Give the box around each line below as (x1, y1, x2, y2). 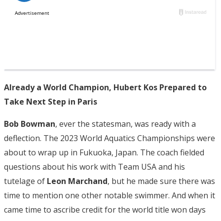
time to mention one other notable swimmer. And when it (4, 189, 215, 201)
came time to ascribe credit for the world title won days (4, 204, 206, 215)
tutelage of (4, 175, 47, 186)
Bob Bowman (4, 118, 55, 129)
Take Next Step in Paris (4, 96, 97, 107)
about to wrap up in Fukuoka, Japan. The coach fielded (4, 147, 204, 158)
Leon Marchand (47, 175, 108, 186)
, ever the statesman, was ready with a (55, 118, 196, 129)
